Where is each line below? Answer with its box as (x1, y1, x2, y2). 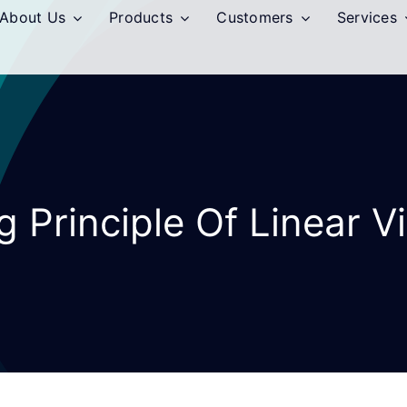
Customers (216, 8, 293, 26)
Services (336, 8, 397, 26)
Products (109, 8, 174, 26)
